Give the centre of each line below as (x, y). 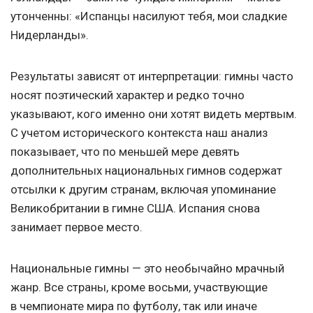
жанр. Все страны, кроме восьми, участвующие (139, 287)
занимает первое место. (77, 227)
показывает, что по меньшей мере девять (125, 152)
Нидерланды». (50, 35)
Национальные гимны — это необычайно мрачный (147, 269)
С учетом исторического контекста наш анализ (139, 133)
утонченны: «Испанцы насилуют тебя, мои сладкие (149, 16)
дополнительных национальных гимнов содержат (146, 171)
